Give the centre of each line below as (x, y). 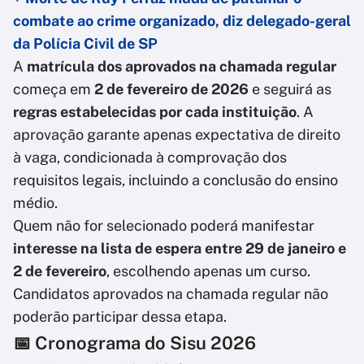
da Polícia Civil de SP (85, 44)
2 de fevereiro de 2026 (171, 89)
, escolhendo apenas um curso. (208, 271)
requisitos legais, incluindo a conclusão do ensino (175, 180)
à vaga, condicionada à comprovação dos (150, 158)
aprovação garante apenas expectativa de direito (177, 135)
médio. (35, 203)
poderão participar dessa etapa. (120, 317)
